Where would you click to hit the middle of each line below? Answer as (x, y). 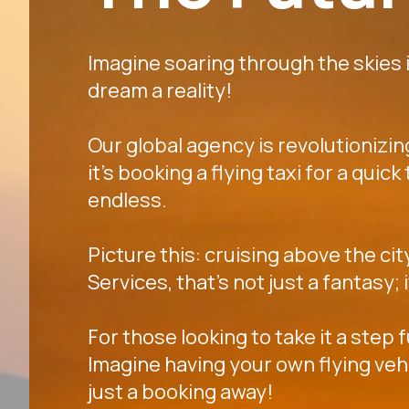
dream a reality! (160, 90)
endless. (127, 200)
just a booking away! (180, 392)
